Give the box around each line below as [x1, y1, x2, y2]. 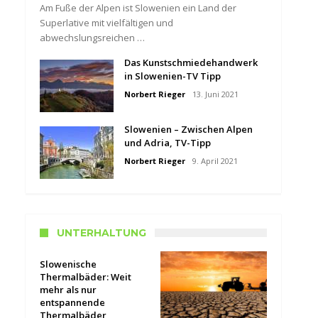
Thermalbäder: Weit [40, 270, 131, 283]
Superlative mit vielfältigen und [40, 16, 173, 29]
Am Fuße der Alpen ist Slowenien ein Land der [40, 1, 236, 14]
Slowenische [40, 258, 97, 270]
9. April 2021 [192, 155, 238, 166]
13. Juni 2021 [192, 89, 238, 99]
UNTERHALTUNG [57, 226, 146, 239]
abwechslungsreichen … [40, 31, 145, 44]
